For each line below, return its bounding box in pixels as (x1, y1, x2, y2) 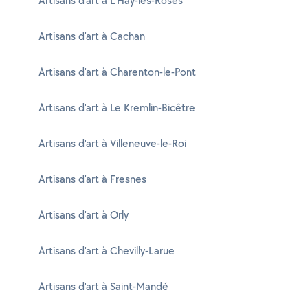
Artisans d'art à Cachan (38, 29, 145, 43)
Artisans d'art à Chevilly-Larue (38, 243, 175, 258)
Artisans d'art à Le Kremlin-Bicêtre (38, 100, 195, 115)
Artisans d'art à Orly (38, 208, 129, 222)
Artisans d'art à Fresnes (38, 172, 146, 186)
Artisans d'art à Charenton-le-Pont (38, 65, 196, 79)
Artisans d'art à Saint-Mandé (38, 279, 168, 294)
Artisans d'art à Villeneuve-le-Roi (38, 136, 186, 151)
